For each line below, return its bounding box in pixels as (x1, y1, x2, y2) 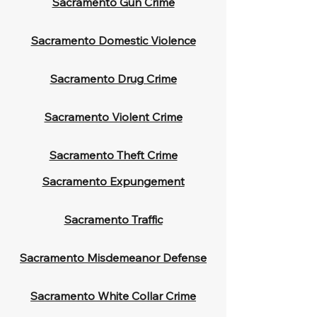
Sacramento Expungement (42, 174, 185, 188)
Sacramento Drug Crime (50, 71, 177, 86)
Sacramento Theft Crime (49, 148, 178, 162)
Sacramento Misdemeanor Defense (20, 250, 207, 265)
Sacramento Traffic (64, 212, 163, 226)
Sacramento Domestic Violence (30, 33, 196, 47)
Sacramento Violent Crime (44, 110, 183, 124)
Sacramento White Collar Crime (30, 289, 196, 303)
